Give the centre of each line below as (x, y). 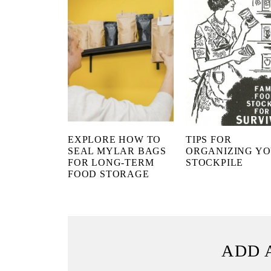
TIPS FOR (209, 140)
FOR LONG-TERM (111, 163)
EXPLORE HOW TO (115, 140)
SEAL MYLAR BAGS (117, 151)
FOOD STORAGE (109, 174)
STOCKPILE (215, 163)
